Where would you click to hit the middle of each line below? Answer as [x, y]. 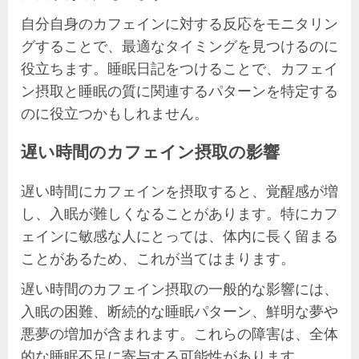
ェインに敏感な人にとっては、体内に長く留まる [179, 235]
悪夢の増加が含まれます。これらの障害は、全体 [179, 333]
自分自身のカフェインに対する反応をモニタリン [179, 23]
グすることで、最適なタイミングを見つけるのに [179, 45]
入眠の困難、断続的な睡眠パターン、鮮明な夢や [179, 311]
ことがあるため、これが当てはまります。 [158, 258]
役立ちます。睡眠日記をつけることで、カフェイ [179, 68]
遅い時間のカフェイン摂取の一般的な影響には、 [179, 288]
